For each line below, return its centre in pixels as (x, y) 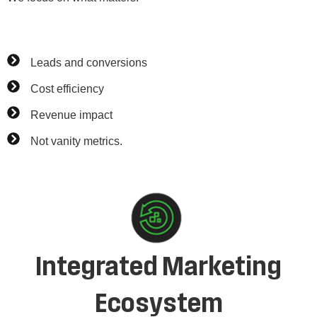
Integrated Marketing (158, 267)
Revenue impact (71, 115)
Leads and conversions (88, 63)
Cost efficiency (67, 89)
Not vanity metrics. (76, 142)
